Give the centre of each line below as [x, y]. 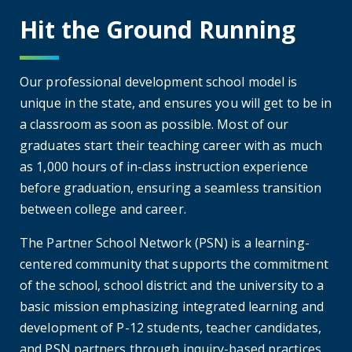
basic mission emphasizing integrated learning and [172, 306]
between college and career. [103, 209]
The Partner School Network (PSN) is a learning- [165, 242]
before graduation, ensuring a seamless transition [170, 187]
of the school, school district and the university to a [172, 285]
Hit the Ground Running [158, 29]
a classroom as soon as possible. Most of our [154, 124]
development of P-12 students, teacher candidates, [170, 327]
